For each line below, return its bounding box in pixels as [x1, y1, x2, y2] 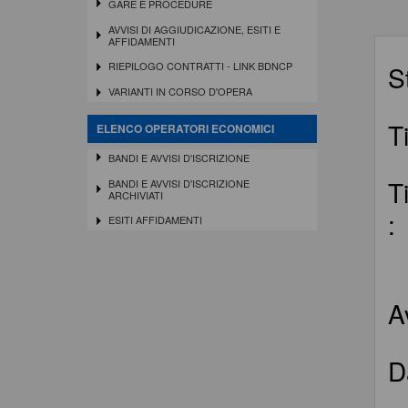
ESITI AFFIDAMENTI [107, 212, 202, 228]
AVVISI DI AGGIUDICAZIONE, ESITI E [107, 21, 280, 36]
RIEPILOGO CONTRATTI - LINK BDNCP [107, 58, 292, 74]
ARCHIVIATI [107, 187, 163, 202]
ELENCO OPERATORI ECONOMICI [97, 119, 274, 137]
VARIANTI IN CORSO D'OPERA [107, 84, 252, 99]
